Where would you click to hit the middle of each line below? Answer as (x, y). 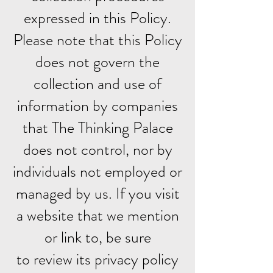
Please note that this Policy (97, 40)
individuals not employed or (97, 172)
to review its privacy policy (97, 259)
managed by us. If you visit (97, 193)
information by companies (97, 106)
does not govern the (97, 62)
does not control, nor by (97, 150)
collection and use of (97, 84)
